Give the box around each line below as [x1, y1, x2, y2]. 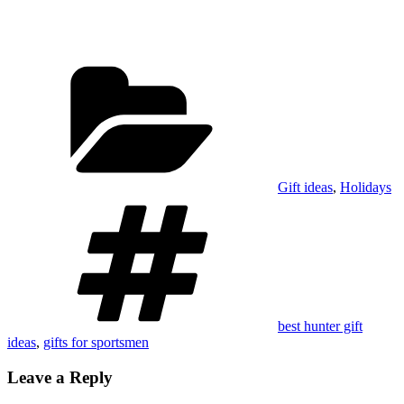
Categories [277, 56, 337, 72]
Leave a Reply [7, 367, 113, 387]
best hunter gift [278, 318, 363, 335]
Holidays [340, 179, 391, 196]
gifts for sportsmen [43, 335, 149, 351]
